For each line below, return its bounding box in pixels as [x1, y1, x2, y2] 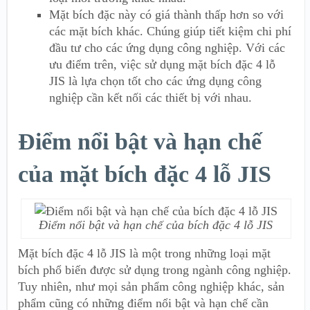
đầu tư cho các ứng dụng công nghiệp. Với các [49, 40, 285, 55]
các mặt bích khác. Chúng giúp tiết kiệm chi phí [49, 24, 291, 38]
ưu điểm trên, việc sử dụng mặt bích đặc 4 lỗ [49, 57, 275, 71]
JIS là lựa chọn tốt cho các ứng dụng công [49, 73, 262, 88]
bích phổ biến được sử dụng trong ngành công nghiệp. [18, 262, 291, 277]
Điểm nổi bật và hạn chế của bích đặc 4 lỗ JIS [39, 217, 273, 232]
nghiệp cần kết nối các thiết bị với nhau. [49, 90, 252, 104]
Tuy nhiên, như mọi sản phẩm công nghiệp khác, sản [18, 279, 284, 293]
